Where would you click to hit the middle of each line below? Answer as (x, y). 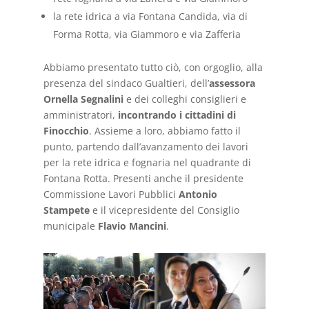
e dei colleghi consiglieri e (185, 99)
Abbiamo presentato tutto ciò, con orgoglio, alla (153, 68)
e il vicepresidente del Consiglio (164, 210)
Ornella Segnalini (83, 99)
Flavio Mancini (132, 226)
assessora (232, 83)
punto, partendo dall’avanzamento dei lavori (146, 147)
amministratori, (80, 115)
